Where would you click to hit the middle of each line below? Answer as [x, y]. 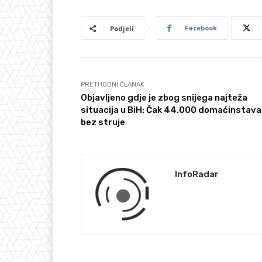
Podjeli [122, 29]
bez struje [103, 123]
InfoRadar [197, 175]
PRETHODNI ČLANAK [113, 85]
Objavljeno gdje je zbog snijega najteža [164, 98]
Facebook [201, 28]
